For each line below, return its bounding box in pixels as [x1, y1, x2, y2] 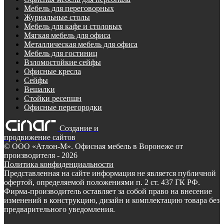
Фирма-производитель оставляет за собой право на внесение [4, 186, 212, 195]
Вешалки [24, 84, 55, 93]
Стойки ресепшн [24, 93, 81, 102]
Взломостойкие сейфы [24, 57, 101, 66]
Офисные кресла [24, 66, 81, 75]
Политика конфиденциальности [4, 159, 113, 168]
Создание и [59, 123, 98, 132]
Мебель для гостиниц [24, 48, 97, 57]
